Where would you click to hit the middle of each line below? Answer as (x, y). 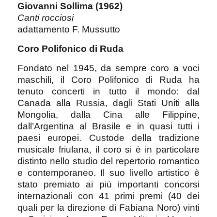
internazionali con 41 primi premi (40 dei (108, 196)
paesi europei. (53, 138)
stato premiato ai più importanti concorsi (108, 184)
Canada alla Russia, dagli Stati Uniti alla (108, 103)
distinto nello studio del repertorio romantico (108, 161)
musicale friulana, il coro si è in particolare (108, 149)
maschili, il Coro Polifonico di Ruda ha (108, 79)
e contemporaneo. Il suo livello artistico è (108, 172)
